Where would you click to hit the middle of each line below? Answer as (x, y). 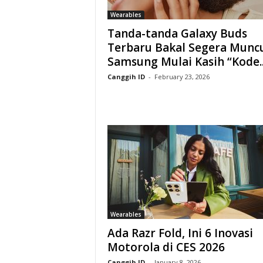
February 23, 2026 (182, 77)
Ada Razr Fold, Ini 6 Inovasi (180, 233)
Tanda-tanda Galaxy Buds (177, 33)
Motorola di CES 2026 (166, 247)
